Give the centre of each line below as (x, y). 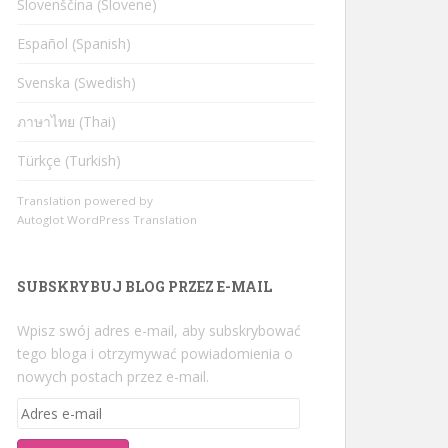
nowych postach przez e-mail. (113, 376)
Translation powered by (85, 200)
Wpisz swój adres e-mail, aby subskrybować (159, 330)
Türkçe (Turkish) (69, 160)
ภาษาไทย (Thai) (66, 121)
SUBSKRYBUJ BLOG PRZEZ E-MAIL (144, 286)
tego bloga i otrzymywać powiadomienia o (155, 353)
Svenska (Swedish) (76, 82)
